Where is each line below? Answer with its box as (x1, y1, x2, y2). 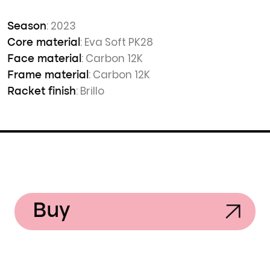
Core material (7, 37, 80, 48)
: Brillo (76, 84, 104, 98)
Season (7, 21, 46, 32)
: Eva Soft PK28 (80, 35, 153, 49)
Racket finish (7, 86, 76, 97)
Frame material (7, 70, 89, 81)
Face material (7, 54, 81, 64)
